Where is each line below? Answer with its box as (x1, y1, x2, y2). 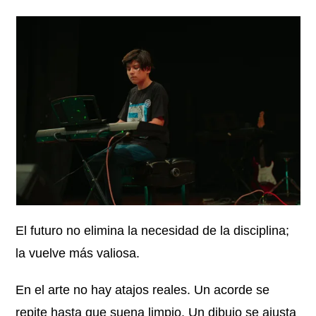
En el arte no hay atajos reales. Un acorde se (16, 283, 270, 297)
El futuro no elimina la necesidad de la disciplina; (16, 224, 290, 238)
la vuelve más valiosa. (16, 246, 140, 260)
